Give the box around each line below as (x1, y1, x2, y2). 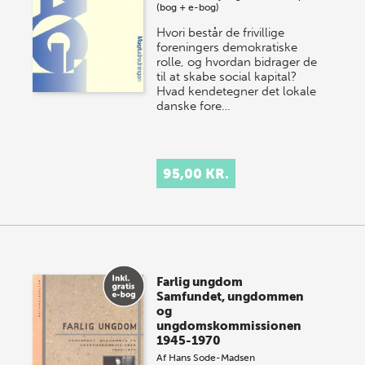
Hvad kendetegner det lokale (156, 84, 317, 99)
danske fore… (156, 99, 231, 113)
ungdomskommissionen (156, 319, 302, 333)
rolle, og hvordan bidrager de (156, 55, 318, 69)
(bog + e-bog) (156, 2, 220, 13)
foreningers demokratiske (156, 40, 298, 55)
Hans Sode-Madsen (169, 352, 256, 363)
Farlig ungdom (156, 275, 244, 289)
